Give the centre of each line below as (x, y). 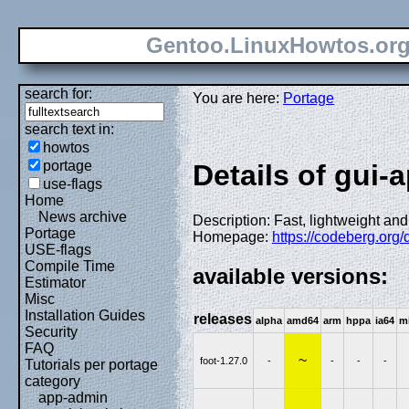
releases (223, 319)
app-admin (73, 398)
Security (51, 332)
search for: (58, 94)
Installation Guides (85, 315)
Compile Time (70, 266)
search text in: (69, 129)
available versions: (290, 276)
